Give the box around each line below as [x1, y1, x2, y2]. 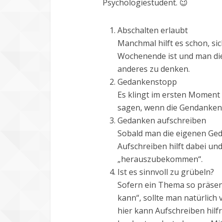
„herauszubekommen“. [117, 154, 203, 165]
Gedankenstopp [117, 76, 177, 88]
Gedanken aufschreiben [117, 115, 206, 126]
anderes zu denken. [117, 63, 190, 75]
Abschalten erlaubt [117, 25, 188, 36]
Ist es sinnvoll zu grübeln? [117, 166, 214, 178]
